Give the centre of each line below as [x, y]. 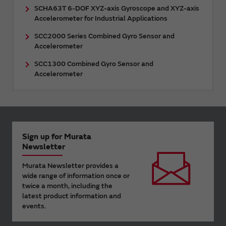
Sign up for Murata [57, 137]
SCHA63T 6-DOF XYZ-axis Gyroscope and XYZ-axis [117, 9]
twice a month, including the [67, 186]
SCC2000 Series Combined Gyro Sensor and [104, 36]
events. [34, 206]
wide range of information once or [76, 176]
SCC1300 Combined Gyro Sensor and [94, 64]
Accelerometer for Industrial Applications [101, 19]
